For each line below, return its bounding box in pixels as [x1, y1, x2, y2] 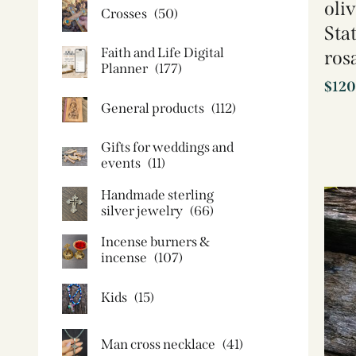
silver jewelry [101, 202, 183, 219]
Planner [101, 60, 148, 77]
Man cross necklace [101, 336, 215, 353]
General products [101, 99, 204, 117]
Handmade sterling [101, 186, 214, 203]
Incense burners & [101, 234, 210, 250]
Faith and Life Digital [101, 44, 224, 61]
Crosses [101, 5, 147, 22]
